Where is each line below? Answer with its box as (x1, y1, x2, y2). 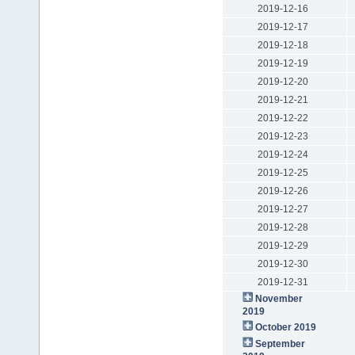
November (254, 292, 303, 304)
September (254, 338, 305, 349)
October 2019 (254, 321, 316, 333)
